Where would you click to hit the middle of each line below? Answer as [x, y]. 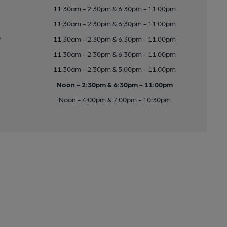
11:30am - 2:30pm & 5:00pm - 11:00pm [115, 69]
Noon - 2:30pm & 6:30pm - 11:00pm [115, 84]
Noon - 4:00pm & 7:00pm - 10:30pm [115, 99]
